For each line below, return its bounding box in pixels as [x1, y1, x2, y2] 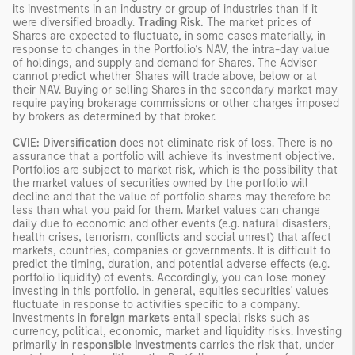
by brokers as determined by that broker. [13, 109, 216, 124]
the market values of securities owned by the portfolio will [13, 176, 308, 190]
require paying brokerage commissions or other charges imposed [13, 96, 339, 110]
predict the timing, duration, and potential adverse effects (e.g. [13, 257, 330, 271]
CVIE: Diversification [13, 136, 120, 150]
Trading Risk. [138, 15, 204, 29]
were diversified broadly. [13, 15, 138, 29]
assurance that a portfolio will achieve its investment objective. [13, 149, 334, 163]
